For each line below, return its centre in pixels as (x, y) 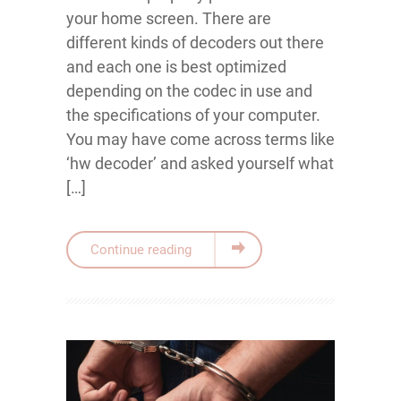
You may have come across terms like (200, 139)
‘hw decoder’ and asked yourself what (200, 163)
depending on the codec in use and (189, 91)
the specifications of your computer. (193, 115)
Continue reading (141, 250)
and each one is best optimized (176, 67)
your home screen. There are (169, 18)
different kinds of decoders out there (195, 43)
